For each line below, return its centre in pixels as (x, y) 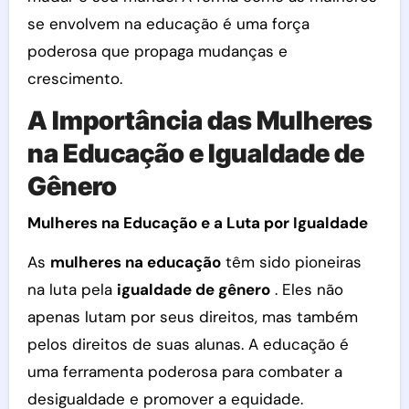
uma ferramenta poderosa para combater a (184, 371)
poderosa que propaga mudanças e (157, 51)
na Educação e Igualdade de (195, 153)
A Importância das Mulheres (199, 121)
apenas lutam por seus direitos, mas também (192, 316)
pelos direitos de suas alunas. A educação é (188, 344)
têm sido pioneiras (291, 262)
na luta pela (72, 289)
